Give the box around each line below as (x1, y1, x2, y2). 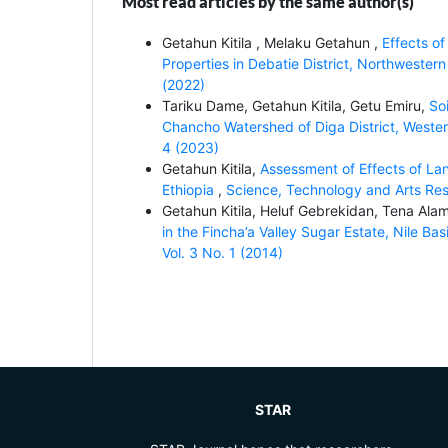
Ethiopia (162, 180, 218, 198)
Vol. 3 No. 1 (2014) (162, 243, 283, 261)
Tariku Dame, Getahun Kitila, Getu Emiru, (162, 96, 429, 114)
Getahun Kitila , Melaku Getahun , (162, 33, 382, 51)
